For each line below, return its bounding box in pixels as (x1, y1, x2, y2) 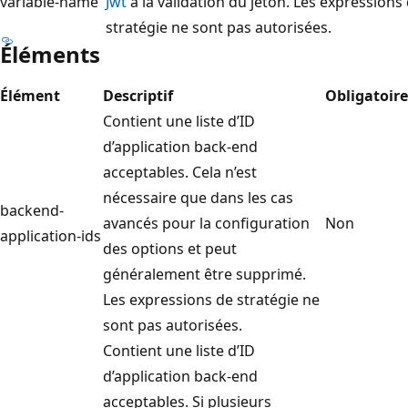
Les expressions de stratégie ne (103, 289, 320, 310)
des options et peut (103, 238, 237, 259)
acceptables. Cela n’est (103, 161, 257, 182)
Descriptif (103, 85, 173, 106)
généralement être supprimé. (103, 263, 306, 284)
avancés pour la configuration (103, 212, 310, 233)
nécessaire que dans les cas (103, 187, 293, 208)
